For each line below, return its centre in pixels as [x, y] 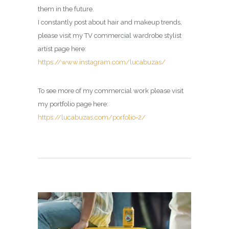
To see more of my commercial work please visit [111, 91]
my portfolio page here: [73, 104]
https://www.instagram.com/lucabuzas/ [102, 62]
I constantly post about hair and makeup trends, [110, 22]
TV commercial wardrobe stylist [132, 36]
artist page [54, 49]
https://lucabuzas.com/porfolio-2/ [92, 118]
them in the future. [66, 9]
